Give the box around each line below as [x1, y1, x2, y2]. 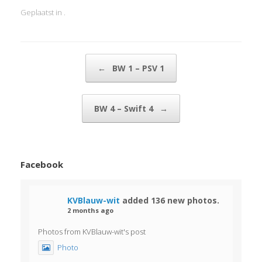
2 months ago [67, 205, 113, 215]
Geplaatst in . [20, 6, 65, 18]
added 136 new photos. [122, 194, 219, 206]
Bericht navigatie [20, 53, 78, 64]
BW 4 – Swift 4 [94, 102, 156, 114]
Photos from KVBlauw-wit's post [38, 226, 146, 237]
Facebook [20, 158, 63, 170]
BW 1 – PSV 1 [110, 62, 164, 74]
